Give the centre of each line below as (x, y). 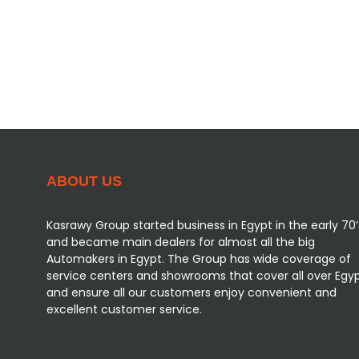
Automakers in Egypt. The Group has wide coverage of (199, 259)
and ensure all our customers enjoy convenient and (192, 293)
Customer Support (126, 48)
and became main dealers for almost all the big (181, 242)
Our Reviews (108, 73)
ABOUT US (85, 182)
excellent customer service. (125, 310)
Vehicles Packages (126, 23)
